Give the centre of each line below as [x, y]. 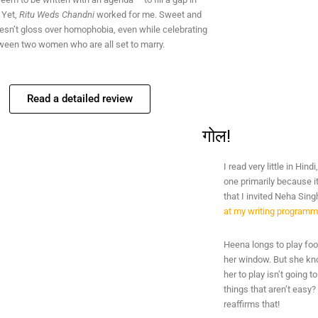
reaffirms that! [251, 304]
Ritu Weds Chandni [56, 15]
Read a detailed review [80, 99]
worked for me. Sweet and [148, 15]
